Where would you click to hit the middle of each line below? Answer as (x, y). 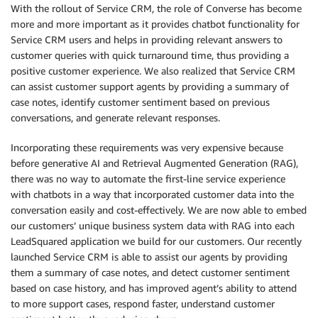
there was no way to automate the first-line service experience (148, 179)
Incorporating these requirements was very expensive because (147, 147)
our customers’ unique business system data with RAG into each (153, 225)
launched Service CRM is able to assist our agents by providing (149, 257)
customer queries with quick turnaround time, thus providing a (150, 55)
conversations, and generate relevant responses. (115, 117)
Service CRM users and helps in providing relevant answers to (147, 39)
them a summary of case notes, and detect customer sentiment (150, 272)
